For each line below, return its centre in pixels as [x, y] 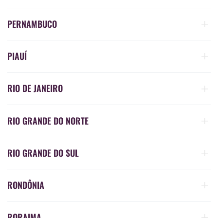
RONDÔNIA [26, 185]
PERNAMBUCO [32, 24]
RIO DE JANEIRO [35, 88]
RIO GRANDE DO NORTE [48, 120]
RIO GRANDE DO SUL [43, 153]
